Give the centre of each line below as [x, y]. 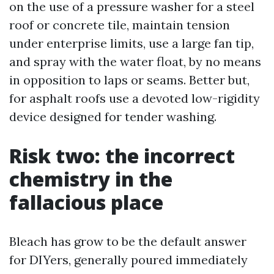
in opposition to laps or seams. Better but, [129, 80]
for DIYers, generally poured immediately [128, 259]
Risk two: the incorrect [122, 155]
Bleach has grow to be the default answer [128, 241]
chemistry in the [91, 179]
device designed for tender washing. [113, 116]
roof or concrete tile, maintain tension [120, 24]
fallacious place [86, 202]
